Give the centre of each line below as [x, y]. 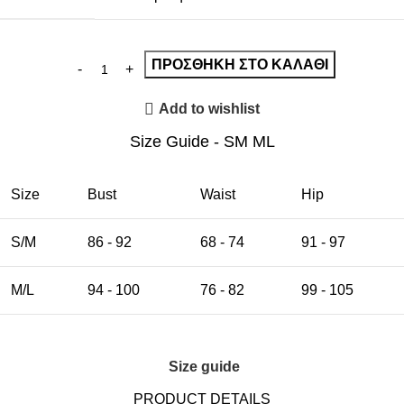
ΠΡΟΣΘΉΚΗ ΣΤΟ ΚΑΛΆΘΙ [240, 64]
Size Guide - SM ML [202, 141]
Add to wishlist [209, 109]
